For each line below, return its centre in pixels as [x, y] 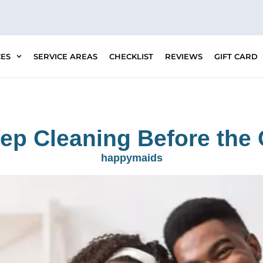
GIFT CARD [236, 56]
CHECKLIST [131, 56]
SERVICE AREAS [65, 56]
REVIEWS [183, 56]
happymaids [131, 158]
